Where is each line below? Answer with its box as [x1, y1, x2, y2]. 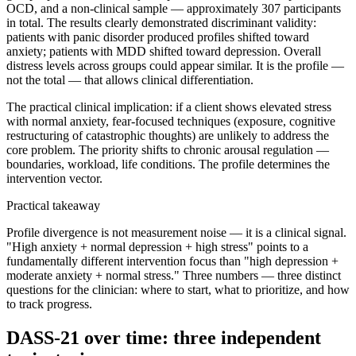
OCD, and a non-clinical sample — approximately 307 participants [6, 2, 341, 16]
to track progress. [6, 297, 92, 311]
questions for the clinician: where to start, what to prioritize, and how [6, 283, 350, 297]
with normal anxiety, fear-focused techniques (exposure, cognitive [6, 114, 335, 129]
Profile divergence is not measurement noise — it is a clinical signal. [6, 226, 346, 240]
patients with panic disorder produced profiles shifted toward [6, 30, 309, 44]
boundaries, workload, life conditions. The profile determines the [6, 157, 330, 172]
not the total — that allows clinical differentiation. [6, 73, 253, 87]
